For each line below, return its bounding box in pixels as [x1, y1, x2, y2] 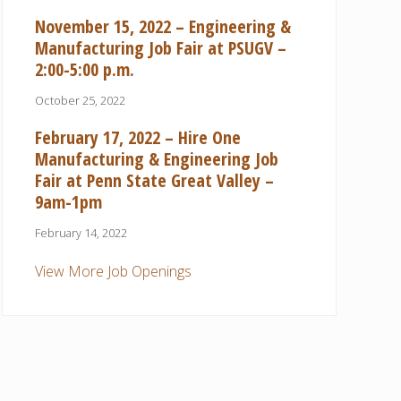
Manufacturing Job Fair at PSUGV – [35, 35, 286, 60]
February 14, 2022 [35, 224, 127, 241]
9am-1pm [35, 189, 102, 214]
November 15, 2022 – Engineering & [35, 13, 291, 38]
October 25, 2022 [35, 91, 125, 108]
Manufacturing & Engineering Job [35, 146, 278, 171]
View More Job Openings [35, 260, 192, 281]
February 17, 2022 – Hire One [35, 124, 241, 149]
